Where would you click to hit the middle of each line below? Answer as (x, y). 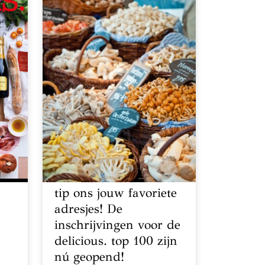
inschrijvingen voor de (118, 224)
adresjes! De (89, 209)
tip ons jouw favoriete (116, 193)
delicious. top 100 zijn (116, 240)
